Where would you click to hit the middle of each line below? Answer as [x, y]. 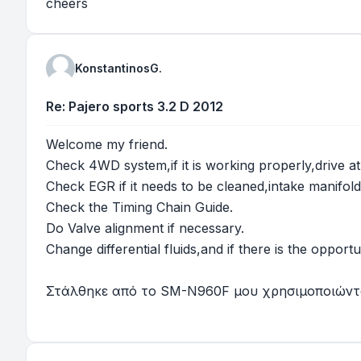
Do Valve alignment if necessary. [145, 228]
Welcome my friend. [107, 144]
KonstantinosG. [118, 68]
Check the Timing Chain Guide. [139, 207]
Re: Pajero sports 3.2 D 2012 [135, 106]
